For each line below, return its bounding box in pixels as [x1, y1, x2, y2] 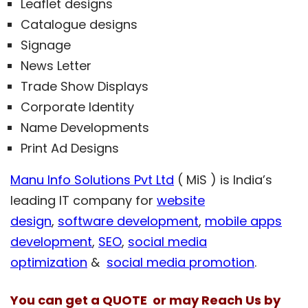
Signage [21, 36, 71, 54]
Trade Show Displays [21, 77, 148, 95]
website [157, 191, 205, 209]
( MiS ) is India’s [174, 170, 272, 188]
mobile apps [205, 212, 282, 230]
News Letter [21, 56, 91, 74]
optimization [10, 253, 87, 271]
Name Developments [21, 118, 149, 136]
